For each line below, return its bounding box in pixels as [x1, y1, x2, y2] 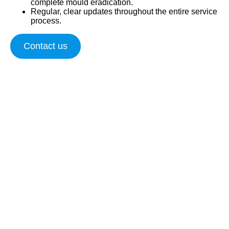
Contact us [23, 41, 67, 52]
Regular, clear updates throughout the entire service [31, 7, 217, 16]
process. [31, 16, 61, 26]
